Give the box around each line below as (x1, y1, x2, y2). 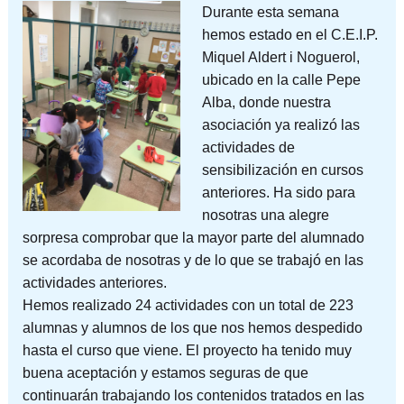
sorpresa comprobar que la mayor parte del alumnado (22, 229, 364, 245)
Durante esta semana (201, 4, 339, 20)
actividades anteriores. (22, 274, 167, 290)
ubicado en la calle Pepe (201, 71, 361, 87)
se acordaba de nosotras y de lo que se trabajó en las (22, 252, 363, 268)
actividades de (201, 139, 295, 155)
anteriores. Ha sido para (201, 184, 355, 200)
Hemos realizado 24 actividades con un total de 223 (22, 297, 353, 313)
